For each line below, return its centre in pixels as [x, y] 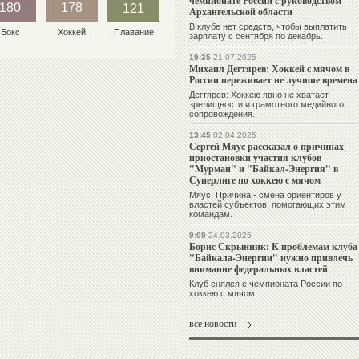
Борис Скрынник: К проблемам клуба [273, 247]
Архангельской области [241, 12]
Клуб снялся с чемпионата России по [266, 284]
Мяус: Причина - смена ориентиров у [265, 195]
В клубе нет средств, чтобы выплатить [268, 27]
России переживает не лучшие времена [273, 80]
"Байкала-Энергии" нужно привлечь [271, 258]
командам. [211, 214]
